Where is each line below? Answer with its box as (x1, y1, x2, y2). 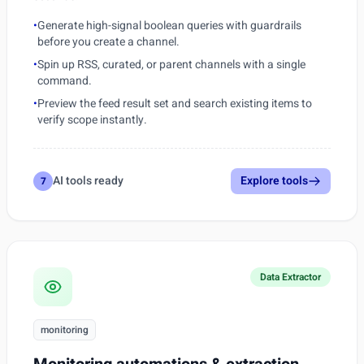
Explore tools (240, 172, 308, 189)
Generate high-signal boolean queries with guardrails (37, 17, 301, 34)
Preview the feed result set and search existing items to (37, 95, 312, 112)
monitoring (41, 323, 89, 337)
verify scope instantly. (37, 111, 147, 128)
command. (37, 72, 92, 89)
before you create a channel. (37, 33, 180, 50)
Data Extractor (260, 270, 321, 284)
